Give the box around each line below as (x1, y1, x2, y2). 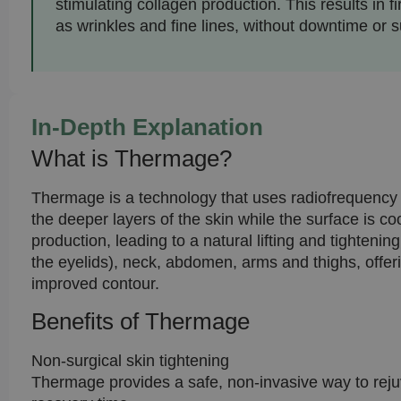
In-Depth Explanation (31, 114, 263, 141)
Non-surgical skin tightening (31, 351, 229, 370)
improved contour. (31, 275, 159, 294)
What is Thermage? (31, 145, 232, 173)
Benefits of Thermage (31, 307, 250, 335)
